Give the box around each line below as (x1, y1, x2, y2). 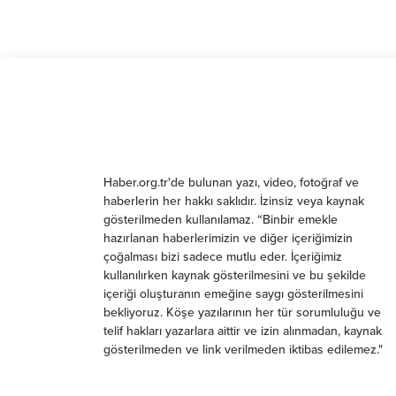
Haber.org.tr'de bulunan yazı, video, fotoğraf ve (103, 175, 359, 190)
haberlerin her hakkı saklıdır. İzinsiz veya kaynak (103, 194, 364, 209)
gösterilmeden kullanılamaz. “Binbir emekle (103, 212, 338, 227)
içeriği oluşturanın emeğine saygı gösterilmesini (103, 286, 363, 301)
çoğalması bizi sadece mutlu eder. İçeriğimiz (103, 249, 342, 264)
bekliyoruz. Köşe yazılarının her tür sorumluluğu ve (103, 305, 381, 320)
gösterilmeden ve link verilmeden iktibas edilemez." (103, 342, 383, 357)
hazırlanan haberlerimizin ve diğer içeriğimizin (103, 231, 353, 246)
